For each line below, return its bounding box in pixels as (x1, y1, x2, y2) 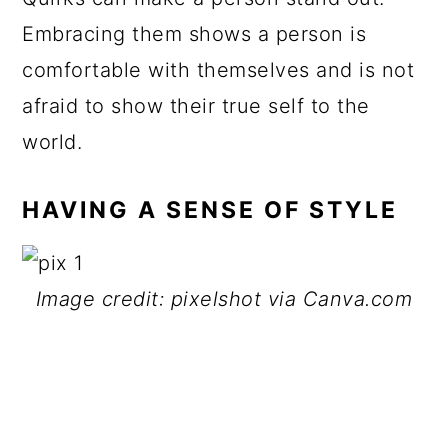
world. (22, 130, 83, 154)
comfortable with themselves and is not (22, 58, 415, 82)
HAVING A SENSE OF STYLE (22, 196, 399, 224)
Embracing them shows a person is (22, 22, 367, 46)
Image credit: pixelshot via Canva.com (35, 287, 413, 311)
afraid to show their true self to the (22, 94, 370, 118)
